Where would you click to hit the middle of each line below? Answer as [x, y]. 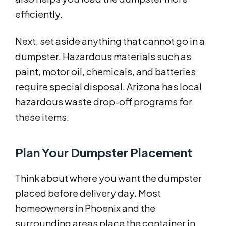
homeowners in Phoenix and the [85, 208]
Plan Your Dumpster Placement [104, 153]
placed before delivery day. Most [88, 193]
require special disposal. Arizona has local [108, 87]
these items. [42, 117]
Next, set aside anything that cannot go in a [110, 41]
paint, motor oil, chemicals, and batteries [105, 72]
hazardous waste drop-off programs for [104, 102]
